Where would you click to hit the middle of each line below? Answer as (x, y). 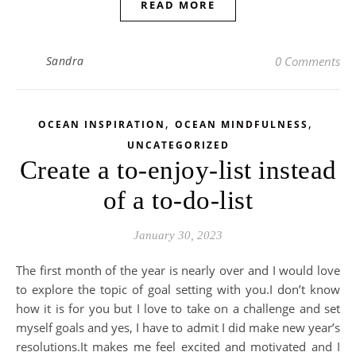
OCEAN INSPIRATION (102, 124)
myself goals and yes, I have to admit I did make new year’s (178, 327)
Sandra (65, 61)
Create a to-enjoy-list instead (178, 170)
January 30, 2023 (178, 235)
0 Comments (308, 61)
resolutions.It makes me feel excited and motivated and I (178, 346)
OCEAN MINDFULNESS (242, 124)
